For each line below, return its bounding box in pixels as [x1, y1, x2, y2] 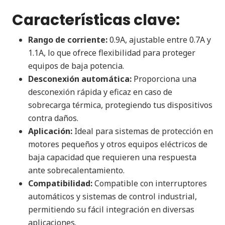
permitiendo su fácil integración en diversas [28, 204, 194, 215]
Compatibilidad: [28, 178, 92, 189]
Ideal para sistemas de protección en [72, 126, 213, 137]
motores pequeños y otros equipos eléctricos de [28, 139, 207, 150]
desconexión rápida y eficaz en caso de [28, 86, 172, 97]
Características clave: [12, 10, 180, 30]
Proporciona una [132, 73, 196, 84]
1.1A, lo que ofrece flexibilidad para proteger [28, 47, 195, 58]
